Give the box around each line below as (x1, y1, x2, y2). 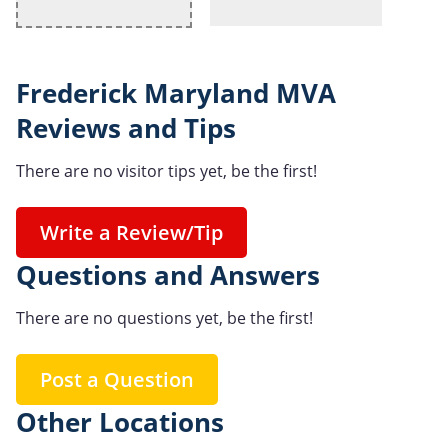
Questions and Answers (16, 258, 320, 294)
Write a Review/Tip (40, 219, 223, 247)
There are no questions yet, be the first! (16, 306, 313, 329)
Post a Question (40, 365, 194, 393)
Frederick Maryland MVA (16, 76, 336, 112)
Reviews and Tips (16, 111, 236, 147)
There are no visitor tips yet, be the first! (16, 160, 317, 183)
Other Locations (16, 404, 224, 440)
